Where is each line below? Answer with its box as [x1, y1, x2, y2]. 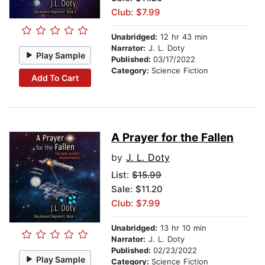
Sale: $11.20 [111, 183, 163, 195]
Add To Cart [31, 72, 79, 83]
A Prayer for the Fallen [111, 131, 234, 145]
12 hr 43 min [157, 32, 208, 42]
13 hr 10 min [157, 223, 206, 233]
